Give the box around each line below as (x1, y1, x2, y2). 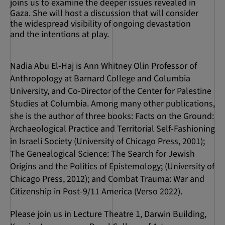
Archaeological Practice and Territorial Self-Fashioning (10, 122, 215, 135)
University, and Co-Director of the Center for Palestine (10, 84, 211, 97)
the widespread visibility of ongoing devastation (10, 17, 191, 30)
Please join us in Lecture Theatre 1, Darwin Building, (10, 207, 206, 220)
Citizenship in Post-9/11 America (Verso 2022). (10, 185, 182, 198)
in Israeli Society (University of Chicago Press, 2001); (10, 135, 205, 148)
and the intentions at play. (10, 28, 109, 41)
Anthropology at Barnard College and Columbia (10, 72, 190, 85)
